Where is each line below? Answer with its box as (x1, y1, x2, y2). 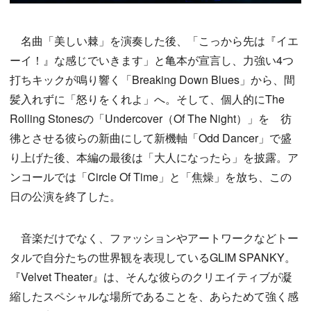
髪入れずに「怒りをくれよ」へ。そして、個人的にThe (10, 91, 285, 108)
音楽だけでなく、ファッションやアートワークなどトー (10, 230, 299, 246)
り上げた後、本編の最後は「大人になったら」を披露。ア (10, 149, 299, 166)
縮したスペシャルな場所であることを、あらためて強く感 (10, 288, 299, 305)
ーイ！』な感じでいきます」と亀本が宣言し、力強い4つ (10, 52, 294, 69)
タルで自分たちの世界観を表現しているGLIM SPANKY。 (10, 249, 296, 266)
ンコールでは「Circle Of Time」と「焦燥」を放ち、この (10, 169, 292, 185)
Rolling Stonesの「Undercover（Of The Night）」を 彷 (10, 110, 292, 127)
